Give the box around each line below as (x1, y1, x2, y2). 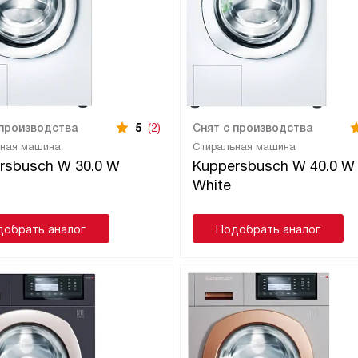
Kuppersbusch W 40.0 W (192, 157, 355, 174)
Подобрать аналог (215, 222, 320, 236)
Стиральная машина (192, 140, 296, 153)
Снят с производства (192, 121, 312, 134)
